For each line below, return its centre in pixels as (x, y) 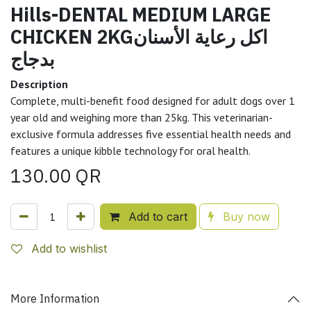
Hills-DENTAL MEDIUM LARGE (141, 14)
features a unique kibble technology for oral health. (132, 150)
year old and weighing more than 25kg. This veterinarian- (142, 117)
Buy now (245, 216)
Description (39, 84)
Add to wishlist (69, 248)
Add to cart (156, 216)
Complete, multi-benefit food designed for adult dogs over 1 (153, 100)
